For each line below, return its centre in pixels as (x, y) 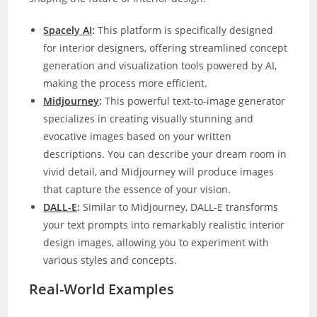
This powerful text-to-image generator (194, 100)
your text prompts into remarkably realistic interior (164, 224)
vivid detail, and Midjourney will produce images (159, 171)
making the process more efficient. (126, 83)
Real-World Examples (102, 289)
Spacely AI (68, 30)
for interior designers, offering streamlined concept (166, 47)
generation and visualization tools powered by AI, (160, 65)
